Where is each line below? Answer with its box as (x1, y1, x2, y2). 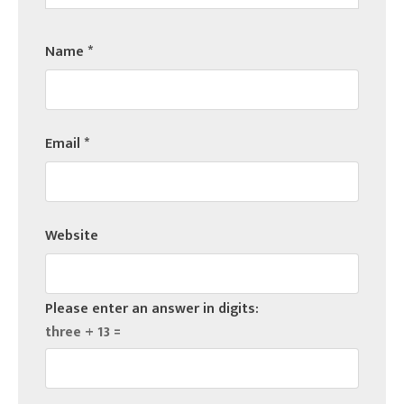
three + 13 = (45, 319, 121, 344)
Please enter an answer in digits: (45, 296, 259, 321)
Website (45, 223, 98, 248)
